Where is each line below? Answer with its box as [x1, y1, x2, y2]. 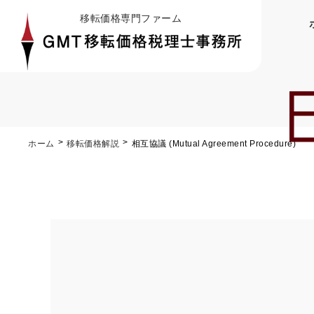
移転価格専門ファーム [80, 13, 182, 24]
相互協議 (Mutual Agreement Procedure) [131, 139, 296, 149]
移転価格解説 [67, 139, 119, 149]
